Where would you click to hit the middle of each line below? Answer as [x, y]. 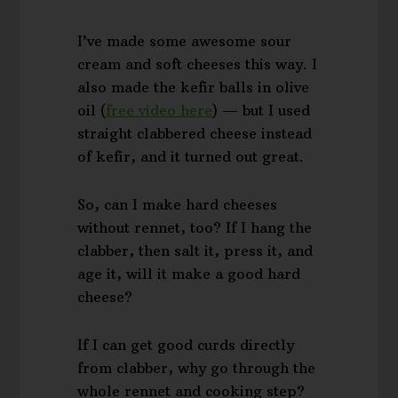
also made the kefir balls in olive [194, 88]
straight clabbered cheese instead [195, 134]
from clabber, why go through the [197, 368]
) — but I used [262, 111]
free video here [159, 111]
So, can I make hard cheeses [178, 205]
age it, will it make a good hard [189, 274]
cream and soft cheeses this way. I [198, 64]
